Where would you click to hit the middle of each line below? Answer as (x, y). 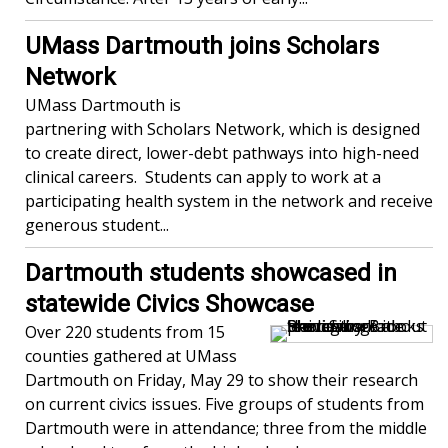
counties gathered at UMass (131, 356)
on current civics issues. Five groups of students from (224, 404)
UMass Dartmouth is (103, 105)
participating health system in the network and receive (229, 201)
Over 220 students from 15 (125, 332)
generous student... (97, 225)
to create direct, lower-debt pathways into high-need (222, 153)
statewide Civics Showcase (169, 304)
